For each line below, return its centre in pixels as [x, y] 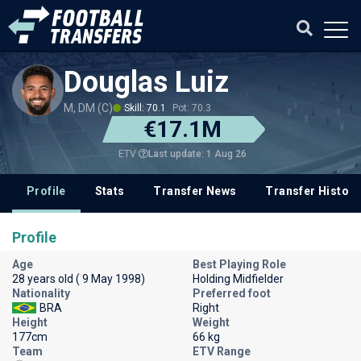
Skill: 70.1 [145, 108]
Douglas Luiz [146, 82]
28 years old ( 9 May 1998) [79, 279]
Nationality [41, 293]
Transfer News [195, 191]
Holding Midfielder [238, 279]
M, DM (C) [88, 108]
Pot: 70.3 [192, 108]
